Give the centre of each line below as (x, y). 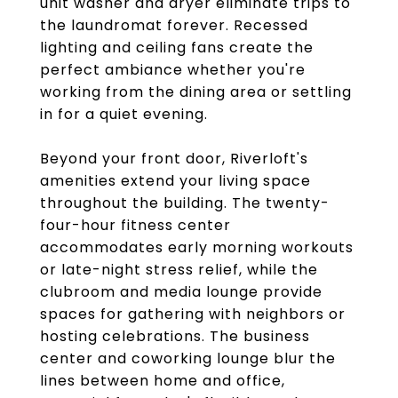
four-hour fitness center (135, 225)
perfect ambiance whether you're (173, 70)
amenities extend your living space (175, 181)
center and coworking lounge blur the (188, 358)
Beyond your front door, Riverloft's (174, 159)
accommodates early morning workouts (197, 247)
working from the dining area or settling (196, 92)
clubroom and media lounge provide (181, 292)
